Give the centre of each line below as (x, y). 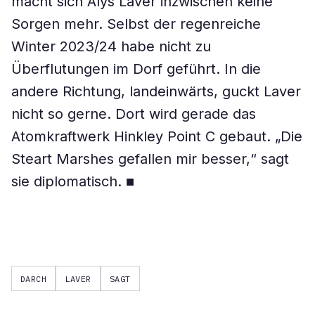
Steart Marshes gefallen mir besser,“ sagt (150, 159)
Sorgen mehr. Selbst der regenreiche (136, 24)
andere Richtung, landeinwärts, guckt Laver (156, 91)
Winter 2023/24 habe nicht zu (111, 46)
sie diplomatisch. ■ (73, 181)
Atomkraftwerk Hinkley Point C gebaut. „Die (157, 136)
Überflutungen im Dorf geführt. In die (136, 69)
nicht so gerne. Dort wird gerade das (134, 114)
